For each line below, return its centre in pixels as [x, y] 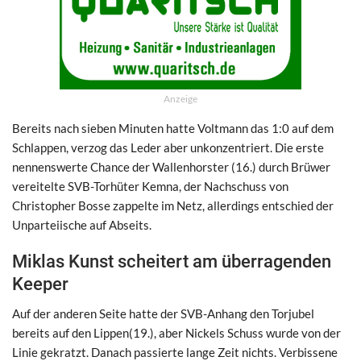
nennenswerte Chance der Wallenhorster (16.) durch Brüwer [171, 166]
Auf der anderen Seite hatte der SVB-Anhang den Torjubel [163, 313]
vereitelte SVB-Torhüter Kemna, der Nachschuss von [150, 186]
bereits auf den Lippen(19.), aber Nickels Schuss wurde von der [176, 332]
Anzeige [180, 98]
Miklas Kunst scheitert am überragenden [172, 261]
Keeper [40, 284]
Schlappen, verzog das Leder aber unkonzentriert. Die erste [168, 147]
